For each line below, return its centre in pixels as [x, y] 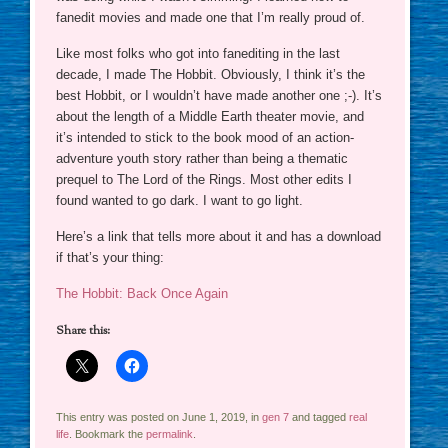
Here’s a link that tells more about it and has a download [218, 236]
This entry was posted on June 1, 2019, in [159, 416]
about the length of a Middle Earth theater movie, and [210, 116]
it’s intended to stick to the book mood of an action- [205, 137]
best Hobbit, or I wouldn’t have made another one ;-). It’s [219, 95]
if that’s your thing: [110, 257]
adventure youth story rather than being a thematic [202, 158]
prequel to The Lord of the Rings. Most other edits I [204, 179]
